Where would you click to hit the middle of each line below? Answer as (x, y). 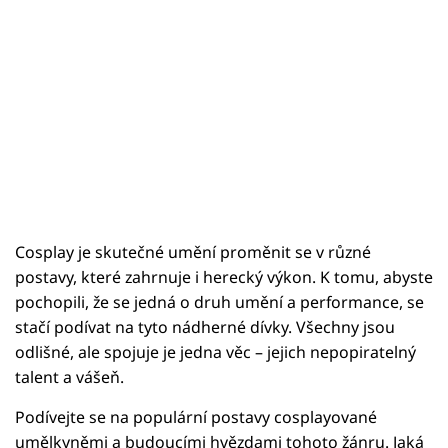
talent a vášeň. (69, 377)
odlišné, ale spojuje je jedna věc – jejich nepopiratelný (215, 352)
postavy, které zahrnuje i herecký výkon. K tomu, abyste (224, 277)
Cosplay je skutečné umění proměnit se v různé (193, 252)
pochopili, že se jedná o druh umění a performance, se (219, 302)
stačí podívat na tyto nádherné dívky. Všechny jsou (205, 327)
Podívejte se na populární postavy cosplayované (196, 417)
